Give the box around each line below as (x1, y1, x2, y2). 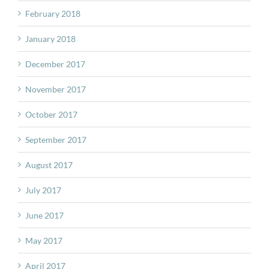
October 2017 (25, 109, 77, 119)
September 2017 (25, 134, 86, 145)
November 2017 (25, 83, 86, 94)
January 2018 (25, 33, 76, 44)
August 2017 (25, 159, 73, 170)
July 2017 (25, 184, 61, 195)
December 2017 (25, 58, 85, 69)
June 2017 (25, 210, 64, 220)
